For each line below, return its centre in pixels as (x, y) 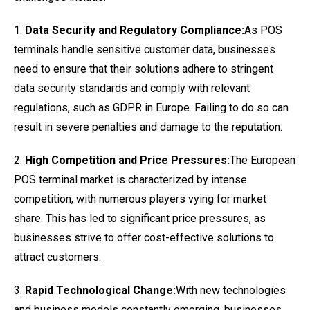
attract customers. (57, 257)
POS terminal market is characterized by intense (130, 180)
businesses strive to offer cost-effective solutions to (144, 238)
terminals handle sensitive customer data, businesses (145, 49)
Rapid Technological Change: (100, 290)
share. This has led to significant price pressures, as (140, 218)
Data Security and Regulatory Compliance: (135, 30)
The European (263, 160)
